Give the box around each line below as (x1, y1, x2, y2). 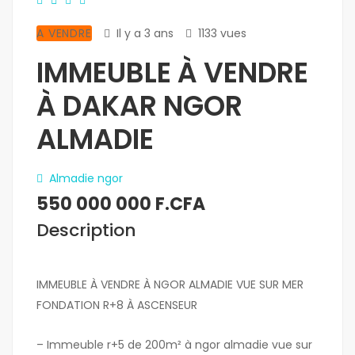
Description (36, 218, 136, 243)
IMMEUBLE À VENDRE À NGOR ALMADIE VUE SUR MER (36, 277, 303, 293)
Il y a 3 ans (116, 25, 174, 42)
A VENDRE (36, 25, 92, 42)
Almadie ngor (46, 170, 123, 187)
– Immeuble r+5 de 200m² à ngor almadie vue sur (36, 337, 312, 353)
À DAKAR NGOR (36, 86, 242, 126)
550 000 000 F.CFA (36, 192, 205, 217)
